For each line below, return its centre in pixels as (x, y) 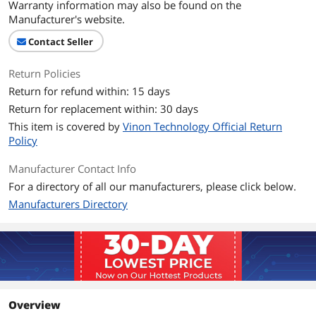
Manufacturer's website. (67, 19)
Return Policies (44, 73)
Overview (35, 305)
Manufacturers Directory (68, 204)
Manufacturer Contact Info (72, 169)
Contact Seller (61, 42)
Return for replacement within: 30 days (103, 109)
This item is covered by (66, 126)
